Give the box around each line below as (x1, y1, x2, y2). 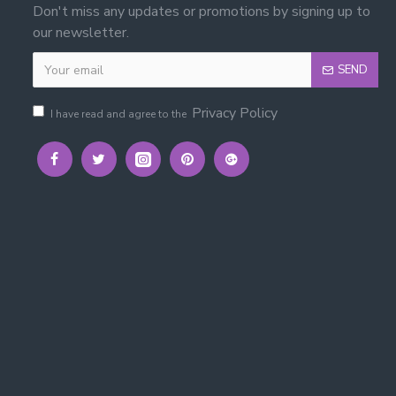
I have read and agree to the (49, 107, 189, 121)
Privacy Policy (191, 103, 278, 123)
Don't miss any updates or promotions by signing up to (32, 2, 370, 21)
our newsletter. (32, 23, 129, 42)
